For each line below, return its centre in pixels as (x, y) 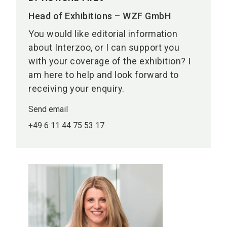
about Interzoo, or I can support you (104, 48)
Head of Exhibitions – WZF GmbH (100, 16)
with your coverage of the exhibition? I (110, 61)
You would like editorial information (103, 34)
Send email (48, 109)
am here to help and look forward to (104, 75)
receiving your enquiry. (77, 89)
